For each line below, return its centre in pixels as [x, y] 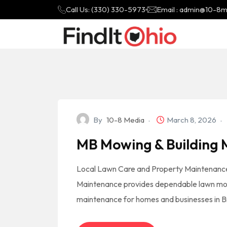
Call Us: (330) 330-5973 [106, 9]
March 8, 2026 [192, 120]
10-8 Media [125, 120]
